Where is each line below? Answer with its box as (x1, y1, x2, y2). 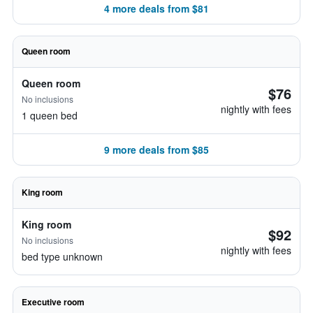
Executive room (22, 296, 85, 308)
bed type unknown (22, 249, 103, 263)
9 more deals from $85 (104, 143, 209, 156)
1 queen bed (22, 108, 78, 122)
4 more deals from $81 (104, 1, 209, 15)
